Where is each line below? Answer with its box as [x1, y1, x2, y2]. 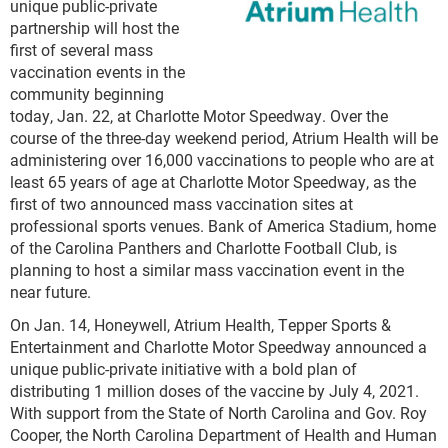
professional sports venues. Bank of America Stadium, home [10, 215, 436, 237]
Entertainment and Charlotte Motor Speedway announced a [10, 336, 427, 358]
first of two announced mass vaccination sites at [10, 193, 353, 215]
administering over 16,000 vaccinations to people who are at [10, 149, 434, 171]
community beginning [10, 83, 164, 105]
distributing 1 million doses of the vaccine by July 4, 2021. [10, 380, 419, 402]
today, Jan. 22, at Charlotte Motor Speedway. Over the [10, 105, 388, 127]
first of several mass [10, 39, 153, 61]
